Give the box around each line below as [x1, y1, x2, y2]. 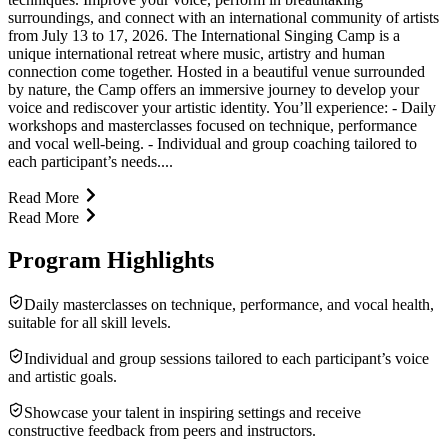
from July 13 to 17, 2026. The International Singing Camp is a [8, 26, 400, 44]
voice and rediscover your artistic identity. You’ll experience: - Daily [8, 98, 436, 116]
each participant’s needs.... [8, 152, 173, 170]
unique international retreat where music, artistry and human [8, 44, 385, 62]
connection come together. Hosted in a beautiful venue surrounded [8, 62, 425, 80]
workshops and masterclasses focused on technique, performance [8, 116, 417, 134]
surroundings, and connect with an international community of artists [8, 8, 439, 26]
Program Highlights [8, 246, 214, 273]
